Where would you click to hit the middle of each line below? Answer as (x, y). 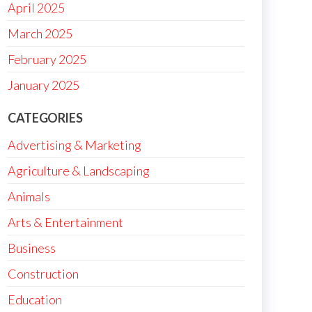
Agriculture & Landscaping (79, 171)
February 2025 (47, 59)
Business (32, 248)
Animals (29, 196)
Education (35, 299)
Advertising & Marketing (75, 145)
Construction (43, 274)
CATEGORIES (45, 118)
